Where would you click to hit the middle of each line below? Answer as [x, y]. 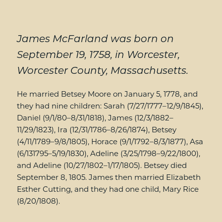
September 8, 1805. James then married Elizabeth [109, 177]
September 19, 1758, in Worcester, [98, 55]
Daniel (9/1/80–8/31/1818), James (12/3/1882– [95, 118]
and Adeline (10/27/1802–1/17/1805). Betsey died [102, 165]
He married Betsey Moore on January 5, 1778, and [107, 94]
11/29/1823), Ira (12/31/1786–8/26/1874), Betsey [96, 130]
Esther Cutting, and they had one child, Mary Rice [108, 189]
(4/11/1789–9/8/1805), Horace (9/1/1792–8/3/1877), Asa [110, 141]
